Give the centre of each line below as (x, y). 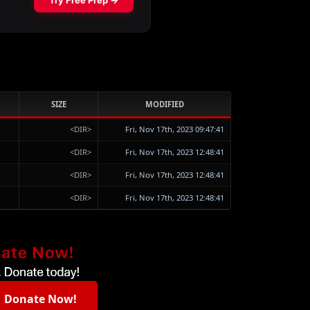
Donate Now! (40, 299)
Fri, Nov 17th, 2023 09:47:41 (174, 129)
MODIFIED (164, 104)
